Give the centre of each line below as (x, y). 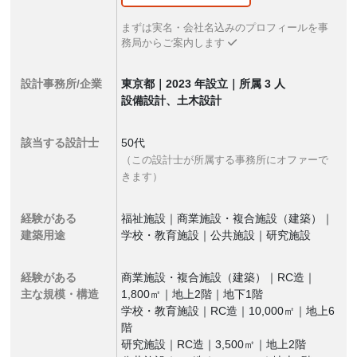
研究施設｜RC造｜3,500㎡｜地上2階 (214, 344)
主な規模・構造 (60, 294)
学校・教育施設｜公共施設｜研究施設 (216, 235)
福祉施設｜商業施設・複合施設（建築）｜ (228, 218)
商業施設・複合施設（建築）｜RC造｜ (219, 277)
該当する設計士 (60, 143)
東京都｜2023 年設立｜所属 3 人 (204, 84)
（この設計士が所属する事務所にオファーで (225, 160)
